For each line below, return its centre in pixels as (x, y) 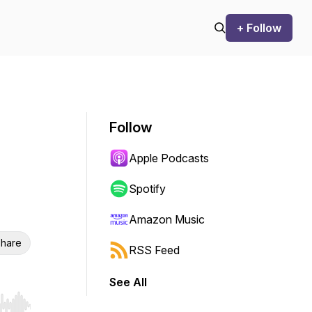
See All (128, 282)
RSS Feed (154, 250)
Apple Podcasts (169, 158)
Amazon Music (167, 219)
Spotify (147, 189)
